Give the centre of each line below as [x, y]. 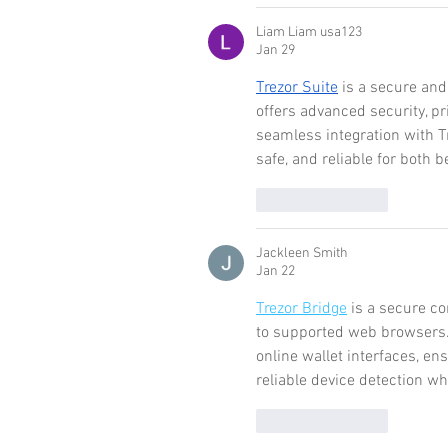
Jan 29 [275, 50]
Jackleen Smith [302, 253]
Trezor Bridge [301, 309]
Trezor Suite [297, 88]
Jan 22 [275, 271]
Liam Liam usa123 [309, 32]
